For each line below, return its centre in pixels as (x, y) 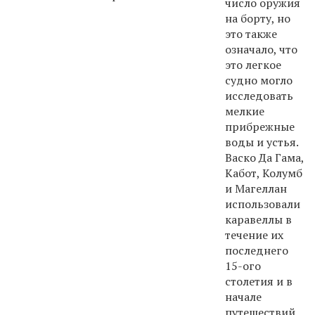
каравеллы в (258, 219)
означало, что (261, 49)
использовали (263, 204)
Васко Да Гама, (264, 157)
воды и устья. (262, 142)
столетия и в (259, 281)
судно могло (259, 80)
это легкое (253, 64)
